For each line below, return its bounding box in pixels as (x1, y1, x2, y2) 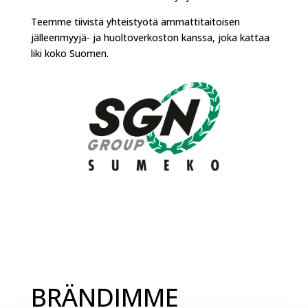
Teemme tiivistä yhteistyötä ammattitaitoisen (30, 15, 240, 28)
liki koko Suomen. (30, 47, 109, 60)
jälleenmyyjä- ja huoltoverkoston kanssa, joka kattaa (30, 31, 269, 44)
